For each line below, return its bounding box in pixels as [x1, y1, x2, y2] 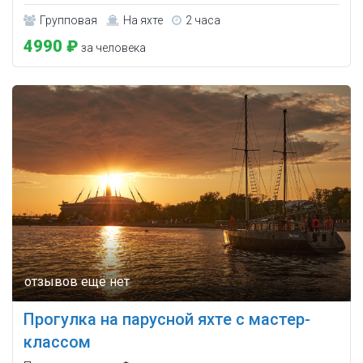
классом [23, 331, 91, 352]
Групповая [40, 13, 97, 27]
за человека [79, 41, 146, 54]
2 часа [186, 13, 220, 27]
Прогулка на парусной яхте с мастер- [23, 309, 310, 329]
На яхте [123, 13, 163, 27]
